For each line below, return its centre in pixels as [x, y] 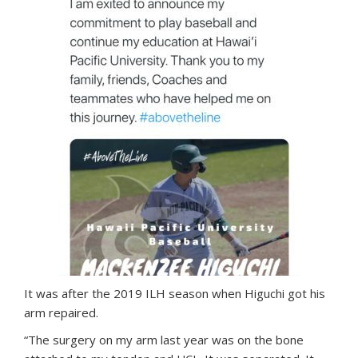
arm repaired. [61, 313]
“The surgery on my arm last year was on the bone [164, 340]
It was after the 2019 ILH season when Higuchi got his [175, 294]
